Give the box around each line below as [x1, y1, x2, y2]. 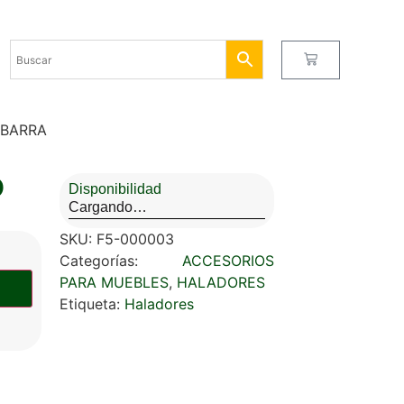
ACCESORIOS [181, 252, 274, 270]
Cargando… [69, 199, 147, 215]
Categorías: [60, 252, 182, 270]
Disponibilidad [69, 181, 161, 197]
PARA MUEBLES [60, 273, 169, 291]
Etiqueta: [60, 295, 124, 313]
